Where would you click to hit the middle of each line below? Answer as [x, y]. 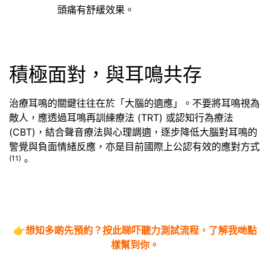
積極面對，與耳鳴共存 [105, 74]
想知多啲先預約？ [64, 230]
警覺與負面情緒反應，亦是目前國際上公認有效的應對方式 [134, 146]
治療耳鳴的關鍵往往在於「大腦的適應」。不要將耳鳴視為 [134, 103]
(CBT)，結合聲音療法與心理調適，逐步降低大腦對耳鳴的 [133, 132]
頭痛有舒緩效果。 [96, 9]
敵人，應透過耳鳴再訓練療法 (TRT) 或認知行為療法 [121, 117]
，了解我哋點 [228, 230]
